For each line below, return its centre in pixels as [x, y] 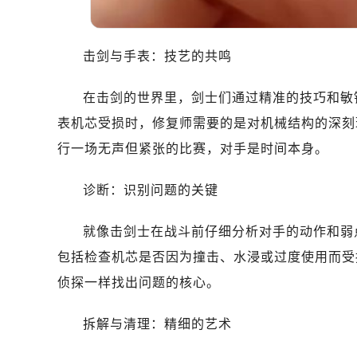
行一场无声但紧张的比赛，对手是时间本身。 [193, 149]
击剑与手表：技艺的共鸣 [157, 56]
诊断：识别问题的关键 [151, 190]
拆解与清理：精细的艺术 [157, 324]
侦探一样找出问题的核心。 [139, 282]
